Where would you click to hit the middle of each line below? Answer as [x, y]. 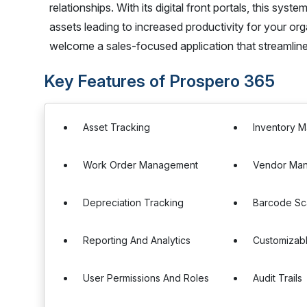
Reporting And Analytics [137, 240]
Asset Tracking [116, 127]
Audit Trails [278, 278]
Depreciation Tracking [133, 202]
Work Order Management [140, 165]
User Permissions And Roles [146, 278]
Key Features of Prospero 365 [159, 81]
